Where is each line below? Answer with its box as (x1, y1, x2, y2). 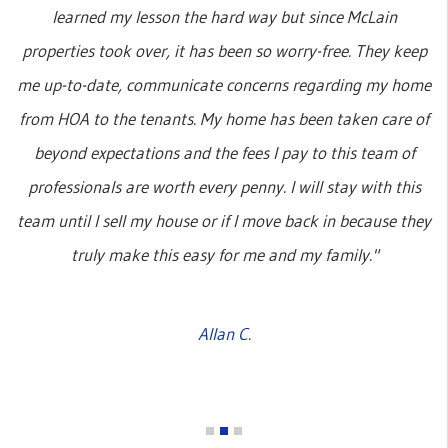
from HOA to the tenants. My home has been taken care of (19, 107, 429, 129)
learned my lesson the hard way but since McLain (51, 5, 397, 27)
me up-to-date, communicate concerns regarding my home (17, 73, 431, 95)
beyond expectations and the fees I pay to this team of (33, 141, 415, 163)
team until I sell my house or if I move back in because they (17, 209, 431, 231)
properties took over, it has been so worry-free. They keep (21, 39, 427, 61)
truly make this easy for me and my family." (70, 243, 378, 265)
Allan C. (197, 322, 251, 344)
